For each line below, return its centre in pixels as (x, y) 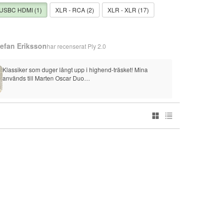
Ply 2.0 (97, 46)
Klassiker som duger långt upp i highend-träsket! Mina (75, 69)
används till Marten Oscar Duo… (47, 78)
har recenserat (67, 46)
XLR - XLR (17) (128, 10)
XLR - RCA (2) (74, 10)
